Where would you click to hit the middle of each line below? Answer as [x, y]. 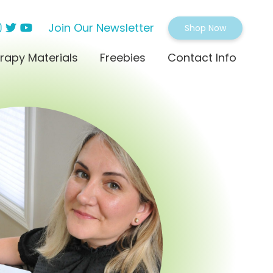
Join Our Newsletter [101, 28]
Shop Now [205, 28]
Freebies [123, 58]
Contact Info [202, 58]
